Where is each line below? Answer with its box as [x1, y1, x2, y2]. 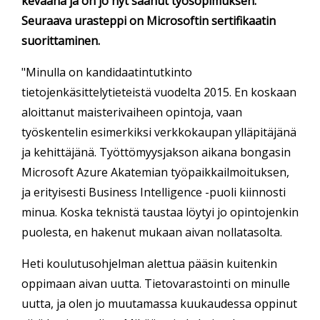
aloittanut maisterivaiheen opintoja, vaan [21, 104, 242, 121]
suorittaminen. [21, 33, 100, 49]
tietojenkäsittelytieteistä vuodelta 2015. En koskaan [21, 84, 296, 101]
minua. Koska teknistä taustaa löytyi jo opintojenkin [21, 204, 299, 221]
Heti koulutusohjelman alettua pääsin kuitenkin [21, 256, 277, 272]
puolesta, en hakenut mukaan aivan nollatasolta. [21, 224, 282, 241]
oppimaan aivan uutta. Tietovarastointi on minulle [21, 276, 290, 292]
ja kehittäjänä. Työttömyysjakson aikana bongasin [21, 144, 291, 161]
